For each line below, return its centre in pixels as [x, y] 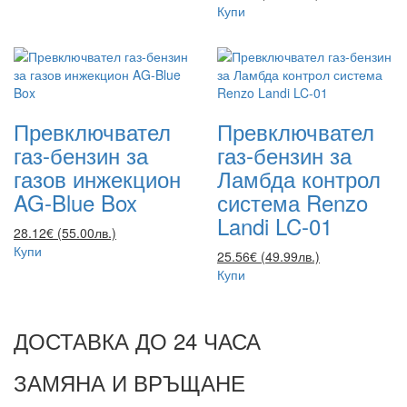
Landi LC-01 [275, 225]
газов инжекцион [97, 178]
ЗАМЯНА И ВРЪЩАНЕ [129, 382]
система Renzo [293, 202]
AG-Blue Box [75, 202]
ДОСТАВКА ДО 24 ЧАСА [137, 340]
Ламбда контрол [299, 178]
